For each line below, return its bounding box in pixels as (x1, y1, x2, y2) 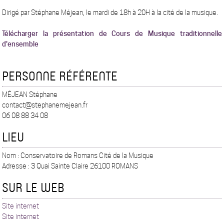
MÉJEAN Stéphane (2, 90, 58, 99)
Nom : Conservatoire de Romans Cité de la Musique (2, 151, 154, 160)
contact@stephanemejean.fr (2, 101, 88, 109)
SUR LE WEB (2, 179, 65, 196)
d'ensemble (2, 40, 39, 48)
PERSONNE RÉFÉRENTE (2, 67, 118, 84)
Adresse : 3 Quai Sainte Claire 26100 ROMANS (2, 162, 138, 170)
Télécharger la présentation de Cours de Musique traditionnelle (2, 29, 222, 38)
